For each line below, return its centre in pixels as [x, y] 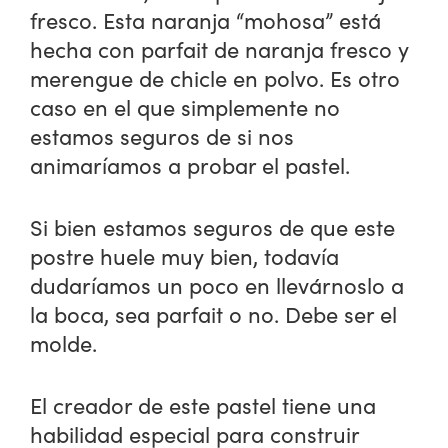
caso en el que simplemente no [185, 107]
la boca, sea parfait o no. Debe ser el [214, 314]
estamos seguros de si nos [162, 136]
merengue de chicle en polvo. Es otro [215, 78]
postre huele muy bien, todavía [185, 256]
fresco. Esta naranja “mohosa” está [206, 20]
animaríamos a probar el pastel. [190, 165]
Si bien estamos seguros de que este [213, 227]
